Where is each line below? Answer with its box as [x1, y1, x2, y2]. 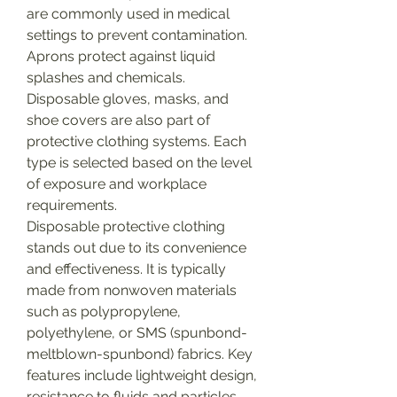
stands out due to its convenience [27, 239, 246, 256]
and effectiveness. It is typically [27, 261, 226, 277]
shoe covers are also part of [27, 112, 210, 128]
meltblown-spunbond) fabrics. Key [27, 346, 253, 362]
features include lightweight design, [27, 367, 257, 384]
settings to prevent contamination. [27, 27, 247, 43]
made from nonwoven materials [27, 282, 237, 299]
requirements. [27, 197, 117, 214]
